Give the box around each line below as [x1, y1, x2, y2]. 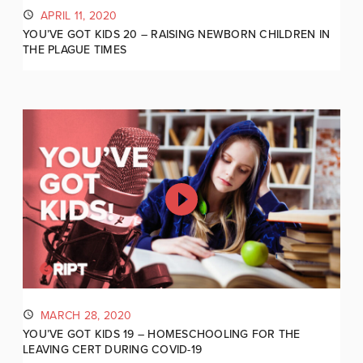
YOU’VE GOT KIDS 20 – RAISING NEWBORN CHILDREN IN [23, 28, 330, 42]
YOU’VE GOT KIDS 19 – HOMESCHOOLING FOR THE [23, 327, 301, 342]
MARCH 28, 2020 [41, 308, 132, 322]
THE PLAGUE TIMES [23, 43, 126, 58]
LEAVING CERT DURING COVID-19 [23, 343, 202, 357]
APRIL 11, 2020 [41, 8, 117, 23]
